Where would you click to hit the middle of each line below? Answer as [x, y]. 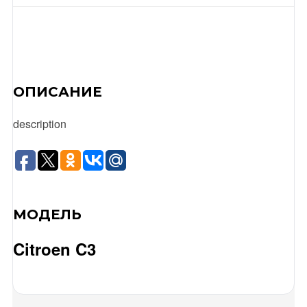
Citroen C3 [54, 248]
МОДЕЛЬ [47, 214]
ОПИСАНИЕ [57, 91]
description [39, 123]
